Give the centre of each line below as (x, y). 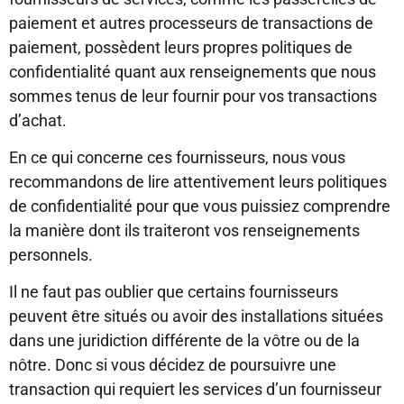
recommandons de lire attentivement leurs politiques (198, 182)
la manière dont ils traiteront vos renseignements (184, 231)
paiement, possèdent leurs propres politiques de (181, 47)
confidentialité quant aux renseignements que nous (193, 71)
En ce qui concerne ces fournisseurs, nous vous (177, 158)
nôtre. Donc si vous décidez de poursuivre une (173, 365)
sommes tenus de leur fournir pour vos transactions (193, 96)
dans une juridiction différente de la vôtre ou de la (184, 341)
